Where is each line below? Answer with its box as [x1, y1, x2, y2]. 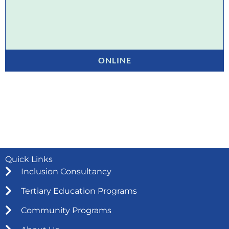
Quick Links [5, 154, 53, 164]
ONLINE [98, 55, 131, 65]
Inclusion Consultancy [21, 166, 112, 176]
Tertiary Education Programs [21, 186, 138, 196]
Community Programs [21, 205, 112, 215]
